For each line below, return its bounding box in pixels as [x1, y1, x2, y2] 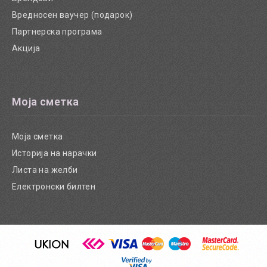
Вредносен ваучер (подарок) [12, 10, 133, 20]
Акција [12, 44, 41, 54]
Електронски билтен [12, 182, 96, 192]
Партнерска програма [12, 27, 103, 37]
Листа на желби [12, 165, 78, 175]
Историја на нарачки [12, 148, 97, 159]
